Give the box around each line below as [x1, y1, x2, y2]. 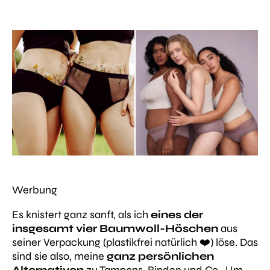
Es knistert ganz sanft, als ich [12, 208, 151, 222]
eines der [151, 208, 203, 222]
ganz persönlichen [107, 250, 214, 263]
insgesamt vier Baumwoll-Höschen [12, 222, 218, 236]
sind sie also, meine [12, 250, 107, 263]
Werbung [12, 183, 57, 197]
